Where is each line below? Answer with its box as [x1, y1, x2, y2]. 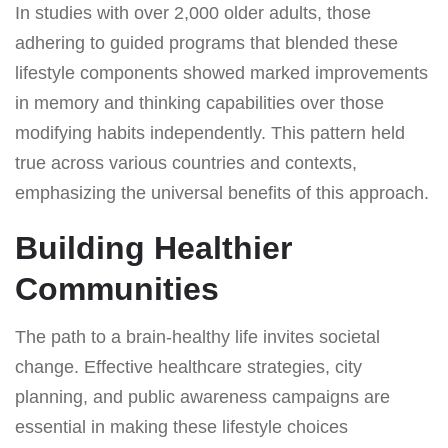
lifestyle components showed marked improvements [15, 62, 428, 83]
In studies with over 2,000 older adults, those [15, 2, 371, 23]
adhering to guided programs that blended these [15, 32, 398, 53]
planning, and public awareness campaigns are [15, 386, 390, 407]
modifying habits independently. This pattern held [15, 122, 405, 143]
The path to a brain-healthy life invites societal [15, 326, 380, 347]
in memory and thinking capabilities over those [15, 92, 384, 113]
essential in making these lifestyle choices [15, 416, 348, 437]
